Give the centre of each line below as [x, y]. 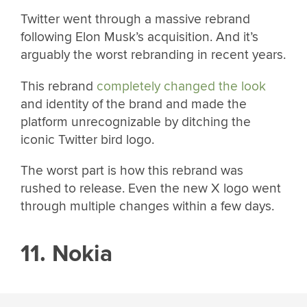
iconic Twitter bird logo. [87, 139]
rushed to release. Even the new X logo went [151, 188]
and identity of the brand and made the [134, 104]
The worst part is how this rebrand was [132, 170]
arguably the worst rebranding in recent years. [153, 55]
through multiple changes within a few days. [147, 206]
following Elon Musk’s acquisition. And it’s [139, 37]
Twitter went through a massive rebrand [135, 20]
